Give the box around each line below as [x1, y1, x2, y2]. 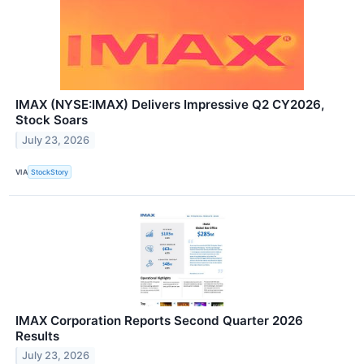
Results [15, 327, 59, 344]
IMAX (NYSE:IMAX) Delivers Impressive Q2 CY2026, [15, 97, 324, 113]
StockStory [31, 167, 69, 177]
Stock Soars [15, 112, 88, 128]
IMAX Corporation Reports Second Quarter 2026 [15, 312, 303, 328]
